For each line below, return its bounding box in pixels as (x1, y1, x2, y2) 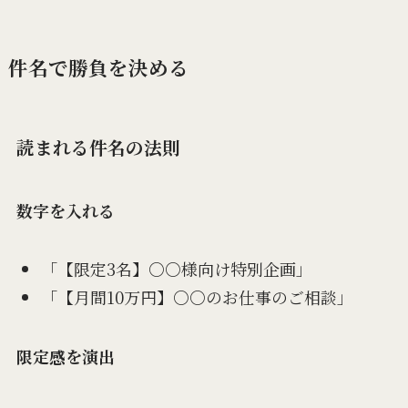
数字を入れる (15, 198, 115, 222)
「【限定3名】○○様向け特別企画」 (40, 257, 312, 281)
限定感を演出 (15, 343, 115, 368)
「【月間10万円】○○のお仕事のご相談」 (40, 284, 353, 309)
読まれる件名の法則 (15, 134, 180, 161)
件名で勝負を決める (7, 53, 189, 82)
